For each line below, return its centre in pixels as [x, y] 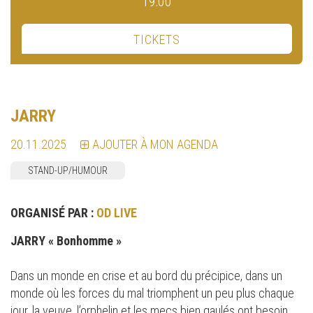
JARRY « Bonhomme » [67, 241]
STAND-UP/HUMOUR [68, 170]
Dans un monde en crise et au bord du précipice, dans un [146, 276]
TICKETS [157, 39]
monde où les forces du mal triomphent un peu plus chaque [152, 293]
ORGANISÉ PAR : [53, 213]
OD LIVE [117, 213]
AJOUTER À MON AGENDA [155, 144]
